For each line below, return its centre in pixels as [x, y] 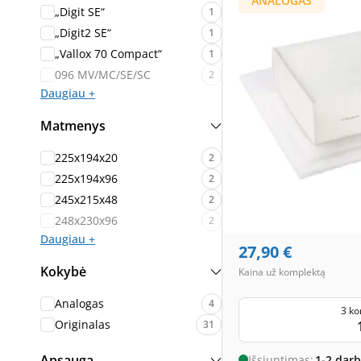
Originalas [83, 324]
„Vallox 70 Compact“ [108, 54]
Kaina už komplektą [282, 272]
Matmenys [73, 126]
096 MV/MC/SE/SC [103, 75]
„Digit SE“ [80, 12]
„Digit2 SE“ [83, 33]
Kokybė [63, 272]
